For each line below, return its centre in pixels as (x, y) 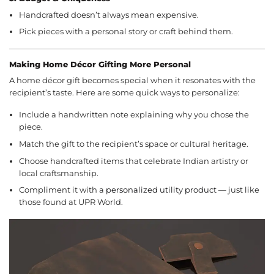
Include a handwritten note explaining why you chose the (134, 115)
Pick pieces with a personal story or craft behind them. (126, 32)
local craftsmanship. (59, 173)
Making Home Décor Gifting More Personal (100, 64)
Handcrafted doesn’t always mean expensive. (109, 15)
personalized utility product (161, 190)
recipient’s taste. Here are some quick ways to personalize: (124, 92)
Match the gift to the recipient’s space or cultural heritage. (134, 144)
